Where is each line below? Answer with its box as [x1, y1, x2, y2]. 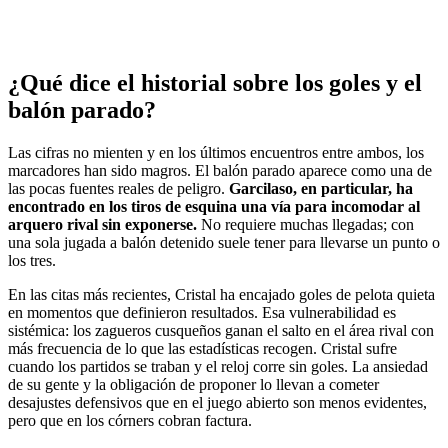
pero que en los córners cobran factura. [8, 412, 252, 430]
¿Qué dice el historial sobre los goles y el [8, 70, 422, 97]
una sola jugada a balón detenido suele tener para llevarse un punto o [8, 234, 440, 252]
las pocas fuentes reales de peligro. [8, 180, 229, 198]
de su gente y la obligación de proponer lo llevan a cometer [8, 376, 379, 394]
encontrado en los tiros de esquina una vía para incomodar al [8, 198, 420, 216]
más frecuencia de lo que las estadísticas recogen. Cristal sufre [8, 340, 397, 358]
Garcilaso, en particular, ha [229, 180, 413, 198]
